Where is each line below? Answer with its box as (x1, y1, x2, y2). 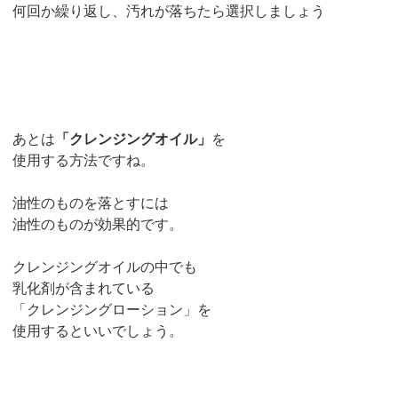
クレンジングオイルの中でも (12, 259, 198, 275)
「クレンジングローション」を (12, 301, 212, 317)
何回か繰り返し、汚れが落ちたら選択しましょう (12, 3, 326, 19)
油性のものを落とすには (12, 195, 170, 211)
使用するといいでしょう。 (12, 322, 184, 338)
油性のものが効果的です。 (12, 216, 184, 232)
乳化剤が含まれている (12, 280, 155, 296)
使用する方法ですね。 (12, 152, 155, 168)
